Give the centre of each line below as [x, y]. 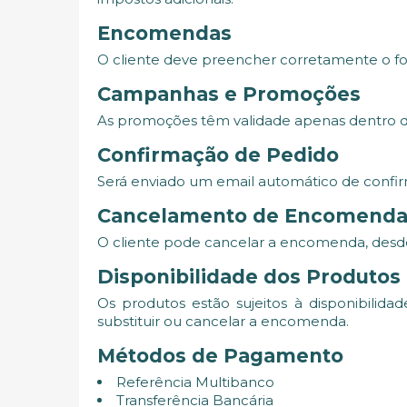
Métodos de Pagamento [220, 355]
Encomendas [164, 33]
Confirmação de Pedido [218, 154]
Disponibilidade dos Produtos [249, 276]
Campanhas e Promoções [229, 94]
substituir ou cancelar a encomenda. [223, 321]
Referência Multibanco [195, 382]
